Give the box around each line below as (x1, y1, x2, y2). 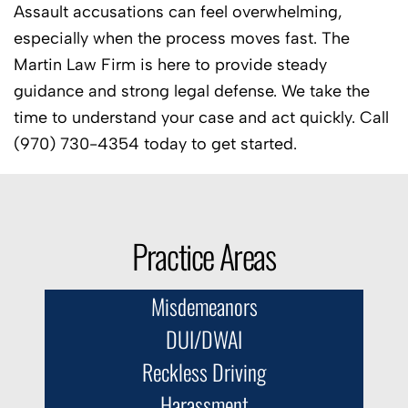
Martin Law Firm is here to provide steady (14, 55, 327, 76)
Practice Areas (132, 231, 276, 280)
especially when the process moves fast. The (14, 28, 350, 49)
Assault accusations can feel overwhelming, (14, 2, 342, 23)
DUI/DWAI (166, 322, 242, 356)
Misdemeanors (150, 290, 258, 323)
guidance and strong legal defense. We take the (14, 81, 370, 102)
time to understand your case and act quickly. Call (14, 107, 389, 128)
